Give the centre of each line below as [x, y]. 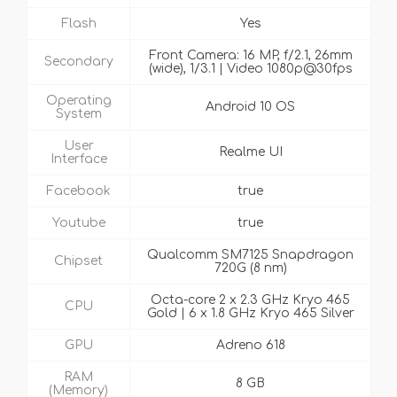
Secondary [78, 62]
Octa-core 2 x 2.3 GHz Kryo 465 [250, 300]
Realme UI [250, 152]
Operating [78, 101]
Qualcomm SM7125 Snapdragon [250, 255]
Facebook [78, 191]
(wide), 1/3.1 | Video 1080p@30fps [250, 69]
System [78, 114]
